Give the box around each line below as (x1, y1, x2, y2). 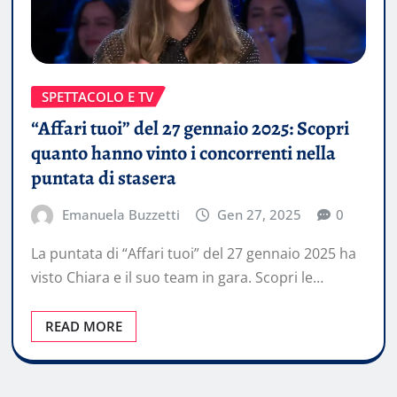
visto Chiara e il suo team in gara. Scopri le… (31, 268, 323, 288)
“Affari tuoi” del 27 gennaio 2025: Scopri (31, 115, 349, 143)
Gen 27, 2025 (217, 206, 302, 224)
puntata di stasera (31, 165, 176, 192)
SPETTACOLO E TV (42, 87, 153, 105)
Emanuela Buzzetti (61, 206, 180, 224)
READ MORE (45, 317, 122, 336)
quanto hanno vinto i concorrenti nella (31, 140, 336, 167)
